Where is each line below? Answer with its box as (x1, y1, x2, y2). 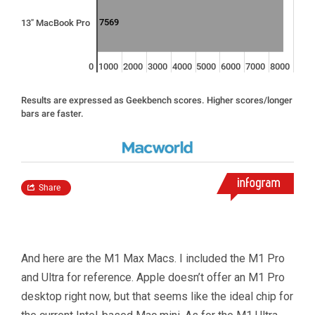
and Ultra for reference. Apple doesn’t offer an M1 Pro (21, 270, 285, 284)
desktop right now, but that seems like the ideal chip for (21, 289, 293, 303)
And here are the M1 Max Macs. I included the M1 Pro (21, 251, 285, 265)
